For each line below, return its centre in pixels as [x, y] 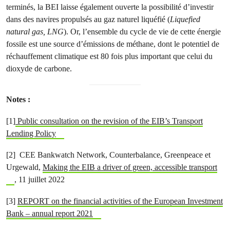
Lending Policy [31, 133]
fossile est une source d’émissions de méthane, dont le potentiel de [113, 44]
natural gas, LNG [35, 32]
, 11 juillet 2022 [39, 179]
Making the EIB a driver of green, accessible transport [130, 167]
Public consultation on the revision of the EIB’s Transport [109, 121]
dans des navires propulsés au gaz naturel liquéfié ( [88, 19]
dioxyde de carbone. [41, 69]
